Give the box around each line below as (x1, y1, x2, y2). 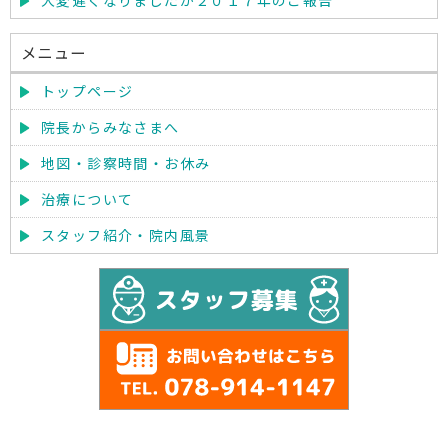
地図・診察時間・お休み (41, 153, 211, 173)
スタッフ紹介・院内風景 (41, 225, 211, 245)
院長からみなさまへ (41, 117, 180, 137)
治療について (41, 189, 134, 209)
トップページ (41, 81, 134, 101)
